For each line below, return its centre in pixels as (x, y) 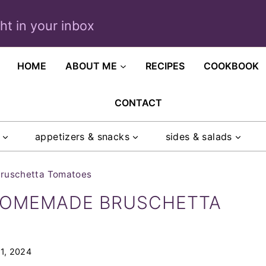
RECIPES (165, 66)
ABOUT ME (91, 66)
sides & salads (199, 136)
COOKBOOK (232, 66)
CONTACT (138, 103)
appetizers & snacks (82, 136)
